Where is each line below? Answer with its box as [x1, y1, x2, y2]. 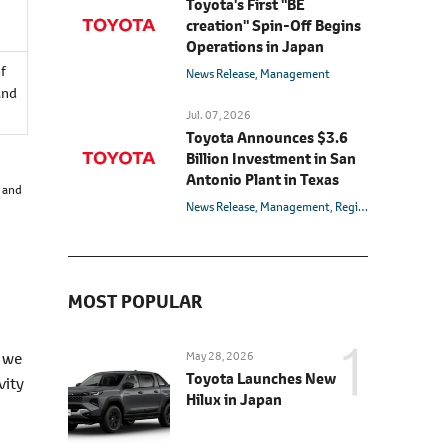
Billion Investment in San [186, 148, 356, 170]
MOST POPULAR [68, 290, 203, 315]
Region [335, 198, 358, 216]
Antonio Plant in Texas [186, 169, 339, 191]
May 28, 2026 [186, 348, 254, 365]
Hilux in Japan [186, 389, 282, 411]
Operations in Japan [186, 36, 324, 58]
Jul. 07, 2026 [186, 107, 251, 124]
